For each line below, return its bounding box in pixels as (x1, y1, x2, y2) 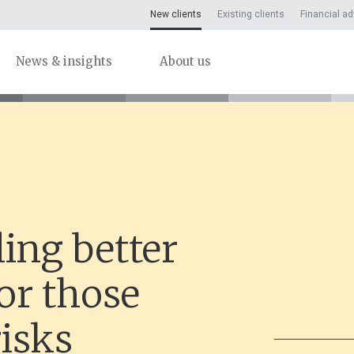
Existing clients (217, 9, 284, 21)
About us (160, 54, 211, 69)
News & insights (16, 54, 112, 69)
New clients (150, 9, 201, 21)
